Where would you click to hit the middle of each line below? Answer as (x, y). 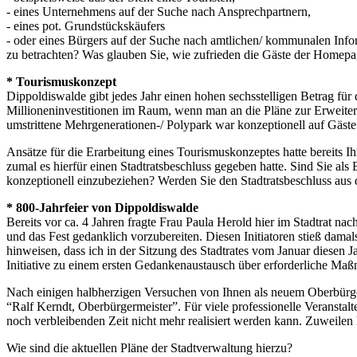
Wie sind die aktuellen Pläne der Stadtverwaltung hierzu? (149, 347)
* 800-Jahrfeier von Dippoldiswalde (102, 207)
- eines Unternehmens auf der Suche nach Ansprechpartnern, (159, 11)
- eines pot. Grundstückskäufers (86, 25)
